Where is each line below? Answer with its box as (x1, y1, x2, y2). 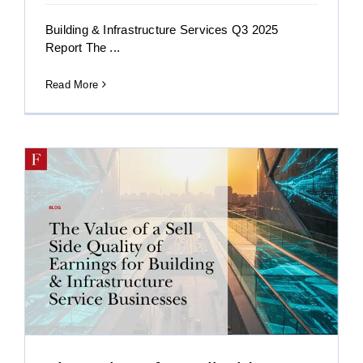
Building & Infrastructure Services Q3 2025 (45, 22, 279, 36)
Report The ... (45, 40, 121, 54)
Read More (45, 78, 99, 91)
